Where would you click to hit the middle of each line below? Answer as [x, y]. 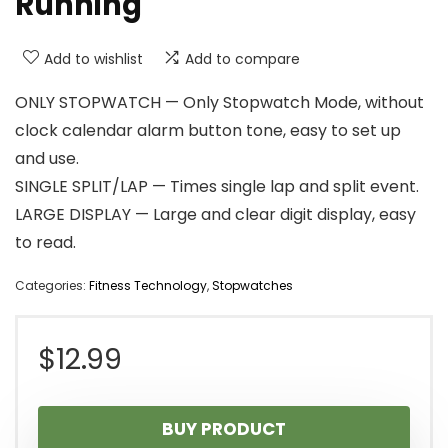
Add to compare [242, 59]
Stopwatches [252, 286]
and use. [47, 159]
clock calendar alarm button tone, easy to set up [208, 131]
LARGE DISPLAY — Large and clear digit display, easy [215, 215]
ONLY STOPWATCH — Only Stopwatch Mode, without [219, 103]
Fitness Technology [148, 286]
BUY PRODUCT [224, 429]
